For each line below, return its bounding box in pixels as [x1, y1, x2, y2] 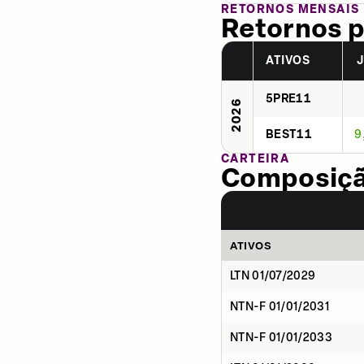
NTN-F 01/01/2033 [230, 331, 332, 344]
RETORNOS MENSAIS [221, 2, 360, 16]
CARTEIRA [221, 152, 290, 166]
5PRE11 [266, 92, 311, 106]
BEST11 [266, 128, 312, 141]
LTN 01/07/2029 [230, 269, 316, 283]
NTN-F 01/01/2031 [230, 300, 329, 314]
